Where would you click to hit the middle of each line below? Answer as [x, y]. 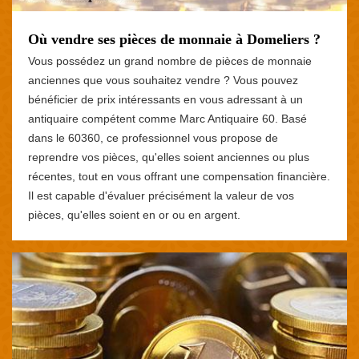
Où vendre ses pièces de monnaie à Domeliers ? [174, 39]
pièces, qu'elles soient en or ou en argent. [134, 214]
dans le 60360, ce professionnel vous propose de [153, 137]
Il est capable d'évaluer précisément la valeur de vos [161, 195]
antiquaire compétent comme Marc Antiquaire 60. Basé [167, 118]
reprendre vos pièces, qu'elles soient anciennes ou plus [169, 157]
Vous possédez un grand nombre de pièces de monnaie [170, 61]
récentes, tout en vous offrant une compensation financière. [179, 176]
